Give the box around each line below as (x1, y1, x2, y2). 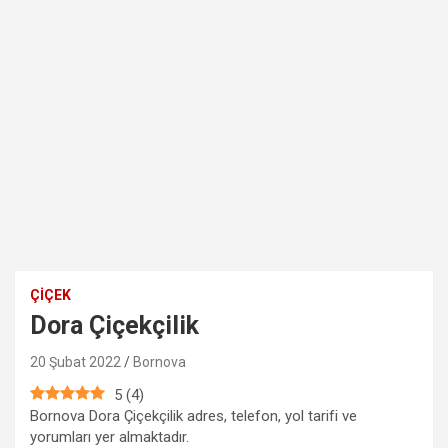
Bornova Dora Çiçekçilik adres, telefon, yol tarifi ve (30, 407, 357, 425)
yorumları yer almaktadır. (30, 428, 189, 446)
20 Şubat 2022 (30, 354, 121, 370)
